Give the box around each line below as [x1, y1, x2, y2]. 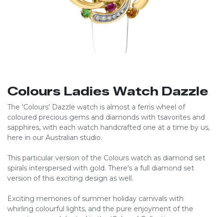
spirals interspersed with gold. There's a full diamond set [7, 164, 194, 172]
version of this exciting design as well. [7, 174, 133, 183]
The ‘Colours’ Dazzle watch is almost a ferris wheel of [7, 103, 185, 111]
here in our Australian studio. [7, 133, 102, 142]
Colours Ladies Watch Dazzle [7, 84, 208, 98]
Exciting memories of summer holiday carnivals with [7, 194, 184, 203]
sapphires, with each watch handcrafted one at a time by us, [7, 123, 210, 132]
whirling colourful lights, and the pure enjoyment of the [7, 204, 193, 213]
